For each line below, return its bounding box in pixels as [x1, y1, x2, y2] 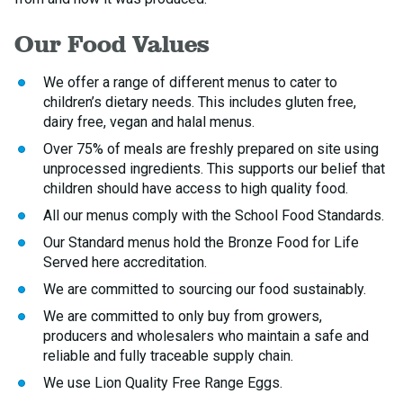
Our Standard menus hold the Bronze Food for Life [43, 234, 359, 251]
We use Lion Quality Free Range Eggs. [43, 374, 282, 391]
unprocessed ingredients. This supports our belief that [43, 160, 385, 177]
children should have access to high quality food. [43, 180, 348, 197]
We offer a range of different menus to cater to [43, 74, 337, 91]
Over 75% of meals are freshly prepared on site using [43, 140, 379, 157]
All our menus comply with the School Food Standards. [43, 207, 384, 224]
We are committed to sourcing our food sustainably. [43, 281, 366, 298]
